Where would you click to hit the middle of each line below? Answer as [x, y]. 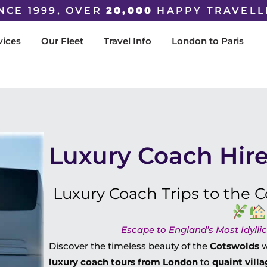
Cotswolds [235, 246]
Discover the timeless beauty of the [130, 246]
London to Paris [207, 41]
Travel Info [127, 41]
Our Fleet [62, 41]
